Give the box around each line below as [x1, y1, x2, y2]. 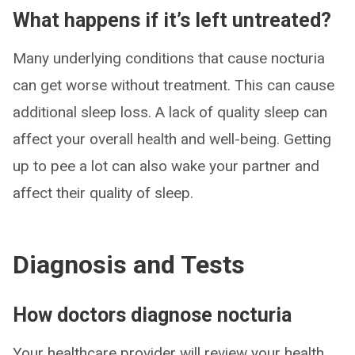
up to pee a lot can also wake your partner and [13, 157, 319, 176]
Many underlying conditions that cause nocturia [13, 49, 325, 68]
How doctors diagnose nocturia [13, 303, 292, 327]
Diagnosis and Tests [13, 250, 245, 281]
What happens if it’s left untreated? [13, 9, 331, 32]
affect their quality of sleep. [13, 184, 193, 203]
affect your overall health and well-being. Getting [13, 130, 331, 149]
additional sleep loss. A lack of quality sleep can [13, 103, 327, 122]
